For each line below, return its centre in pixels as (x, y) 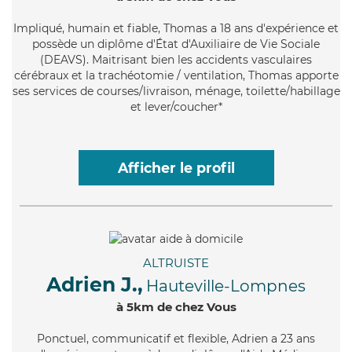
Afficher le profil (176, 167)
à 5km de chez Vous (176, 306)
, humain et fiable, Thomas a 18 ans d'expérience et (200, 28)
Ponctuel (62, 338)
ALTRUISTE (176, 262)
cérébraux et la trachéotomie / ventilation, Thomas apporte (176, 75)
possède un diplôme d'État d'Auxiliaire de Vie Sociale (176, 44)
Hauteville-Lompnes (226, 286)
